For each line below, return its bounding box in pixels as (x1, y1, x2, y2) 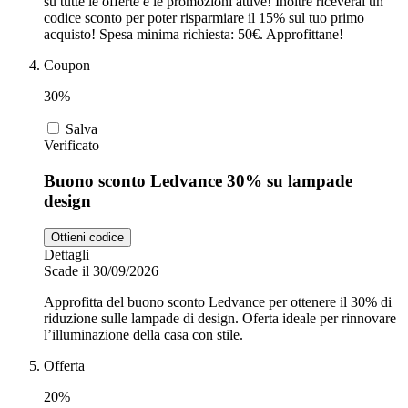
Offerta (44, 358, 85, 374)
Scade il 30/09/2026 (44, 263, 158, 280)
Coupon (44, 56, 90, 73)
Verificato (44, 137, 99, 153)
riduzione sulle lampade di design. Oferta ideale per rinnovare (44, 311, 396, 327)
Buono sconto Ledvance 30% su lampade (44, 170, 352, 190)
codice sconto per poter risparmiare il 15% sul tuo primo (44, 9, 364, 25)
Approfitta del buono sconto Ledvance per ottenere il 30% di (44, 294, 392, 311)
